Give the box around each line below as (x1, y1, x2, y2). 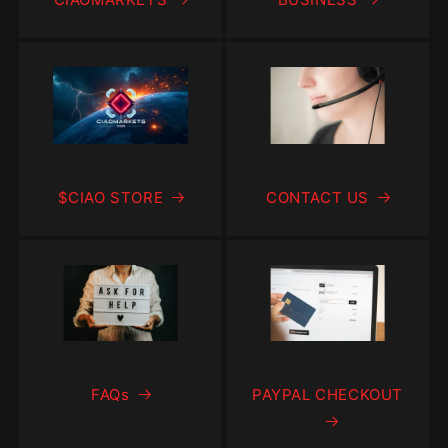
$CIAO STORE (57, 187, 164, 207)
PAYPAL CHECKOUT (252, 385, 403, 405)
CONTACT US (266, 187, 369, 207)
